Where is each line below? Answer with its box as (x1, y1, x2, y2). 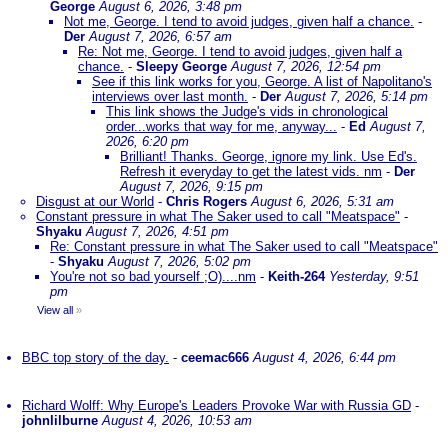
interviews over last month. (92, 89, 248, 104)
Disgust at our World (36, 194, 154, 209)
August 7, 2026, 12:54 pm (231, 59, 381, 74)
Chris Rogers (166, 194, 247, 209)
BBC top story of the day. (22, 350, 169, 365)
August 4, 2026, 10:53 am (102, 413, 252, 428)
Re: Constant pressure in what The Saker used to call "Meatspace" (50, 239, 438, 254)
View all (37, 304, 73, 316)
